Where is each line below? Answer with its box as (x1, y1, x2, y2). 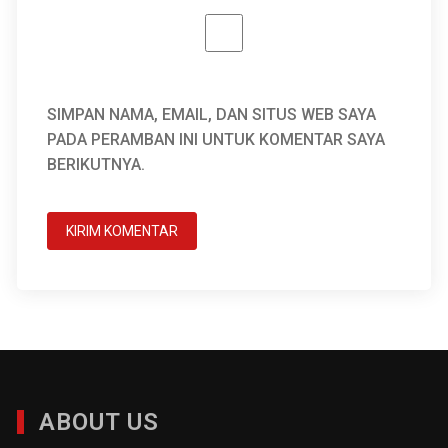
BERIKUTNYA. (47, 155, 146, 174)
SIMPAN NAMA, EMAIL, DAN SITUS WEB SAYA (47, 105, 377, 124)
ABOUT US (39, 408, 160, 436)
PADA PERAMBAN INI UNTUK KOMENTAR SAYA (47, 130, 386, 149)
